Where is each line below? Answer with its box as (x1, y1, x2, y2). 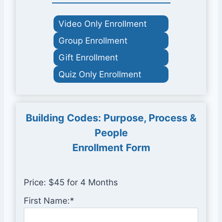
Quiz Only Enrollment (58, 69, 141, 79)
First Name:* (24, 195, 74, 206)
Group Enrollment (58, 35, 127, 46)
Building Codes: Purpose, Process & (26, 111, 196, 124)
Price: (24, 177, 46, 187)
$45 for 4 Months (49, 177, 118, 187)
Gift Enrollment (58, 52, 118, 62)
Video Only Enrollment (58, 18, 147, 29)
